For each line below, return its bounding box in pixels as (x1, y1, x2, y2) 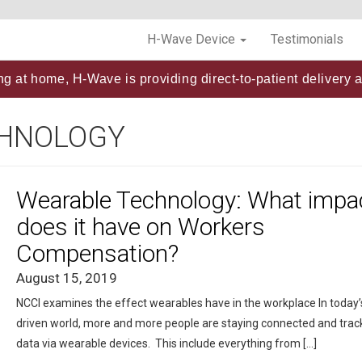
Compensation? (15, 238, 179, 267)
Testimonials (271, 32, 343, 47)
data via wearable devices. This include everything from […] (15, 336, 317, 350)
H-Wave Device (147, 32, 238, 47)
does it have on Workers (15, 212, 265, 241)
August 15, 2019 (15, 269, 117, 286)
